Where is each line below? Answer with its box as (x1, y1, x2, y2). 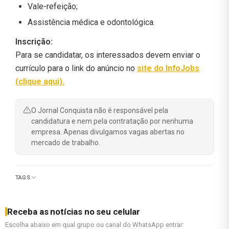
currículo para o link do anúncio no (15, 63, 137, 73)
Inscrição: (15, 36, 53, 47)
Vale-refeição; (28, 1, 78, 11)
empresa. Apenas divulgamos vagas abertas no (31, 127, 185, 136)
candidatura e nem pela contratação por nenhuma (31, 117, 193, 125)
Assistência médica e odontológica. (28, 17, 155, 27)
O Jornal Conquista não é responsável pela (31, 106, 168, 114)
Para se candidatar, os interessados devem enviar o (15, 50, 200, 60)
